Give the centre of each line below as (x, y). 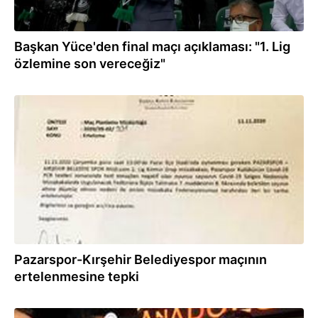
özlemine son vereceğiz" (90, 64)
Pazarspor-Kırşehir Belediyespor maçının (141, 259)
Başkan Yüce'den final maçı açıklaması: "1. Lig (152, 46)
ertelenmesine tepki (77, 276)
